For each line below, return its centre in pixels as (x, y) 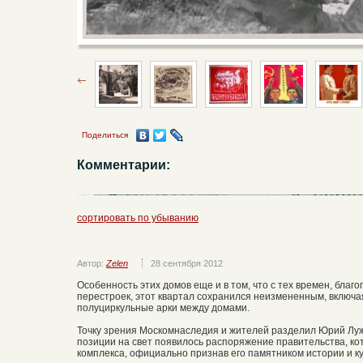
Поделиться (105, 135)
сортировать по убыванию (138, 218)
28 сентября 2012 (187, 263)
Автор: (92, 263)
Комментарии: (124, 164)
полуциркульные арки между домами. (163, 307)
